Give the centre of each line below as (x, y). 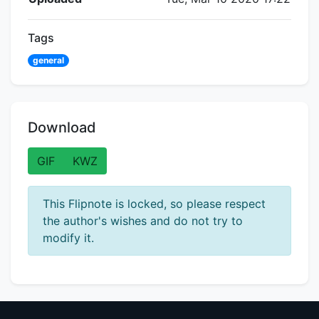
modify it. (68, 237)
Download (62, 127)
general (49, 60)
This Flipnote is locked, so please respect (154, 203)
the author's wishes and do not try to (143, 220)
